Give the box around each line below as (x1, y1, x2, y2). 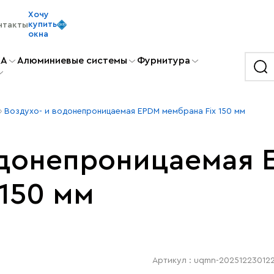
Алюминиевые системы (17, 56, 127, 65)
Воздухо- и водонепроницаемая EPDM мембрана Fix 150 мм (4, 106, 245, 116)
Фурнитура (137, 56, 190, 65)
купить (28, 20, 57, 29)
